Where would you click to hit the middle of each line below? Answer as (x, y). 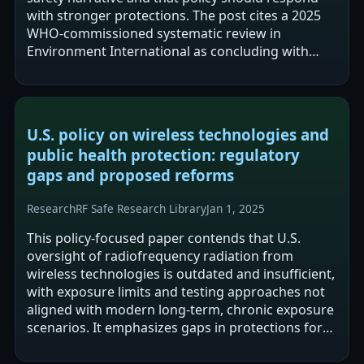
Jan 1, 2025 (236, 208)
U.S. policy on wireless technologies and (178, 134)
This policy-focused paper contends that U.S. (164, 238)
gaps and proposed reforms (130, 175)
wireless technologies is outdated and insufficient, (181, 273)
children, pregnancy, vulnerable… (129, 345)
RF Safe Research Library (141, 208)
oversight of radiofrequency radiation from (160, 256)
